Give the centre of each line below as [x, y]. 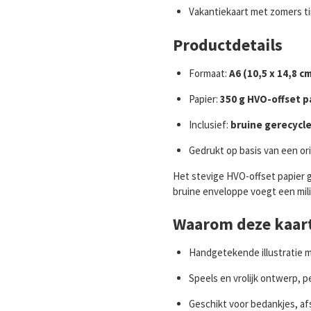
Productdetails [228, 45]
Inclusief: [209, 124]
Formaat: [209, 73]
